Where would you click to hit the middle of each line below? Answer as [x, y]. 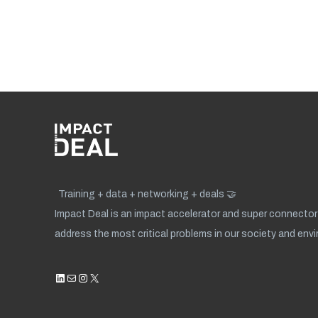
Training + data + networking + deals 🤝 [147, 194]
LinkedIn [74, 277]
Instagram [102, 277]
